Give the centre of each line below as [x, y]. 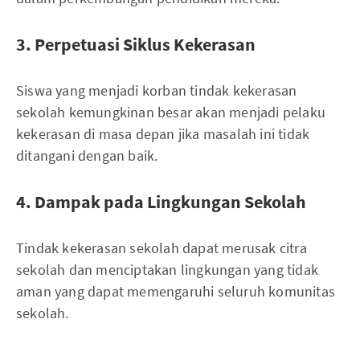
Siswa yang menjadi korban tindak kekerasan [157, 90]
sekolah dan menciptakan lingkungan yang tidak [168, 270]
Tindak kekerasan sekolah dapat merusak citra [162, 248]
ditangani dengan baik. [87, 155]
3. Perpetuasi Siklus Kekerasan [136, 44]
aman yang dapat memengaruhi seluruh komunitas [176, 291]
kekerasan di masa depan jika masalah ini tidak [163, 134]
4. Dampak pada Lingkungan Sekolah [161, 202]
